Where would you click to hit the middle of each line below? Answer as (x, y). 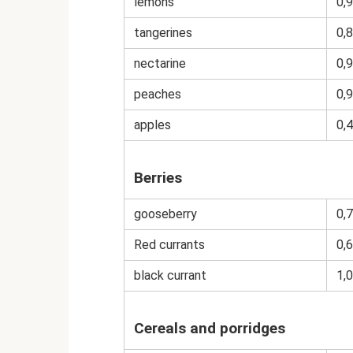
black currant (170, 276)
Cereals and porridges (210, 329)
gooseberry (165, 214)
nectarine (160, 64)
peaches (158, 95)
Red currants (169, 245)
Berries (158, 178)
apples (152, 125)
